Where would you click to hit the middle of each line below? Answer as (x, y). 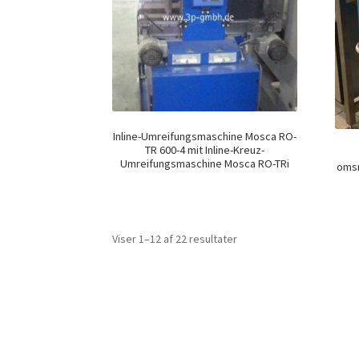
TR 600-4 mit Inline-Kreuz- (205, 149)
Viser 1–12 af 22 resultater (175, 239)
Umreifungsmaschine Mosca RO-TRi (205, 163)
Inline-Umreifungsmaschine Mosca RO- (205, 136)
